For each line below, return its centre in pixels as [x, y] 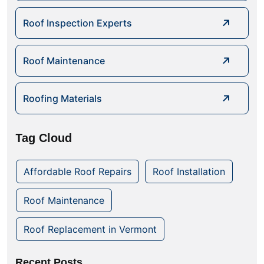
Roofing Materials [62, 99]
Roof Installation [189, 172]
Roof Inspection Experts [77, 23]
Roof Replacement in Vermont [90, 230]
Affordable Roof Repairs [77, 172]
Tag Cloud [44, 138]
